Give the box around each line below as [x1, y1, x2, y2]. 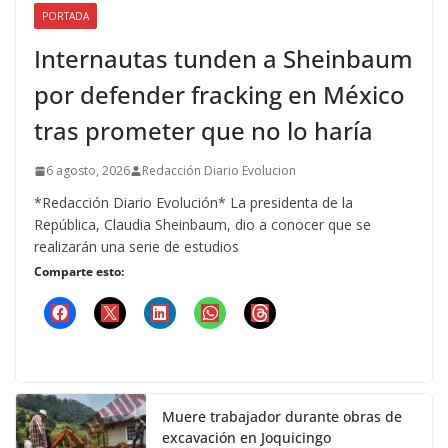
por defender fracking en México [34, 78, 405, 112]
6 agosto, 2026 [46, 162, 130, 180]
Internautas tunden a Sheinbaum [34, 42, 413, 76]
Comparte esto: [34, 263, 124, 281]
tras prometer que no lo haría [34, 114, 373, 148]
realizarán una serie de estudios [34, 237, 239, 257]
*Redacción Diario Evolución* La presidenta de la [34, 193, 353, 213]
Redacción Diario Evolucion [142, 162, 296, 180]
